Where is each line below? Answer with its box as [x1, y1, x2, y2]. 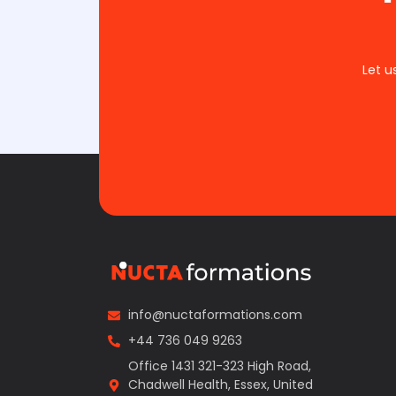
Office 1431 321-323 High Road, [127, 357, 311, 376]
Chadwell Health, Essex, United [127, 376, 313, 394]
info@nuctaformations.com [127, 306, 302, 324]
